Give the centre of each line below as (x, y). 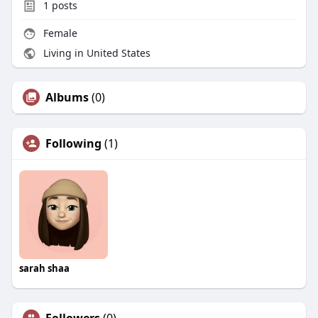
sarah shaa (44, 269)
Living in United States (95, 53)
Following (73, 144)
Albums (67, 98)
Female (59, 33)
